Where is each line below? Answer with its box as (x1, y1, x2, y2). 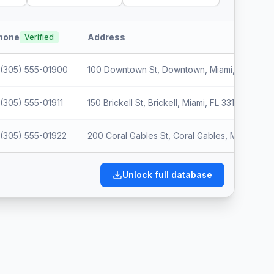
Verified (24, 32, 54, 42)
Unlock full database (122, 169, 212, 180)
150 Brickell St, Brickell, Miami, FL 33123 (87, 97, 244, 108)
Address (87, 32, 125, 42)
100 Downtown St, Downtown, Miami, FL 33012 (87, 64, 272, 75)
